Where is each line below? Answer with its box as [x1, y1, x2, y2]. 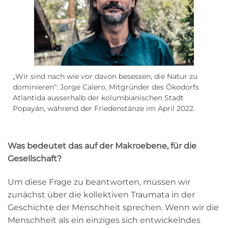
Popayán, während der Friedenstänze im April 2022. [13, 104, 195, 112]
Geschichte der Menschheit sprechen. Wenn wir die [8, 203, 219, 213]
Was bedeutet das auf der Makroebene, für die [8, 141, 196, 151]
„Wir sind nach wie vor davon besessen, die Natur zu [13, 72, 197, 80]
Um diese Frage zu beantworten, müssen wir [8, 177, 190, 187]
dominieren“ [13, 82, 56, 91]
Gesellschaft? [8, 154, 62, 164]
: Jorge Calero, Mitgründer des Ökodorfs [56, 82, 199, 91]
